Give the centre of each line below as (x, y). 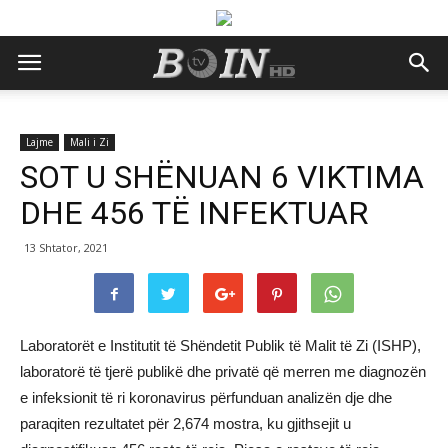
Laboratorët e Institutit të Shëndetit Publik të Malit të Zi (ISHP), (220, 345)
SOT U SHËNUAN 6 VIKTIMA (222, 177)
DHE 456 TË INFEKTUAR (194, 213)
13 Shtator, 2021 (66, 247)
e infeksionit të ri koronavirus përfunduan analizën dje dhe (206, 397)
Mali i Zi (89, 142)
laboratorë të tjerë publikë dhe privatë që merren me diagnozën (223, 371)
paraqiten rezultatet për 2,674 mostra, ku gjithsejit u (185, 423)
